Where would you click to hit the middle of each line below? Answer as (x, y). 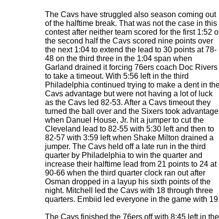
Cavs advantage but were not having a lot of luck (129, 94)
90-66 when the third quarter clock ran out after (125, 173)
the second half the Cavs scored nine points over (129, 41)
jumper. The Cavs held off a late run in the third (125, 146)
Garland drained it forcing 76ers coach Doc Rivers (131, 67)
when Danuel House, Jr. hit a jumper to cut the (124, 120)
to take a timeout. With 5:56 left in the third (117, 76)
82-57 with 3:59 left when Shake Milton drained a (129, 138)
